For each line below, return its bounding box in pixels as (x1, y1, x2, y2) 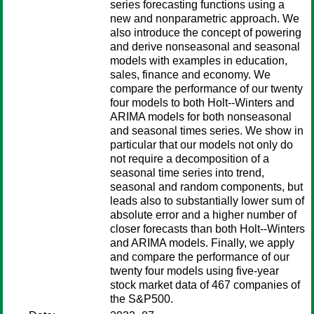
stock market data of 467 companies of (110, 279, 300, 291)
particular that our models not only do (110, 139, 293, 151)
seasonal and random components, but (110, 181, 303, 193)
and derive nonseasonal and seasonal (110, 41, 300, 53)
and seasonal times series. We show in (110, 125, 303, 137)
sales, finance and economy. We (110, 69, 271, 81)
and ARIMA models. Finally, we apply (110, 237, 294, 249)
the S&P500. (110, 293, 173, 305)
